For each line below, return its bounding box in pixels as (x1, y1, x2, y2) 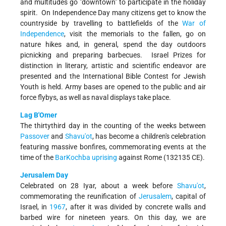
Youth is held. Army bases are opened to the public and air (20, 83, 206, 91)
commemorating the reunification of (20, 192, 139, 201)
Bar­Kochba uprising (55, 153, 117, 162)
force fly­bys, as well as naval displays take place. (20, 93, 171, 102)
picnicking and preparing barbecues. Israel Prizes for (20, 51, 206, 60)
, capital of (171, 192, 206, 201)
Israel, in (20, 203, 50, 211)
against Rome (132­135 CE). (117, 153, 205, 162)
